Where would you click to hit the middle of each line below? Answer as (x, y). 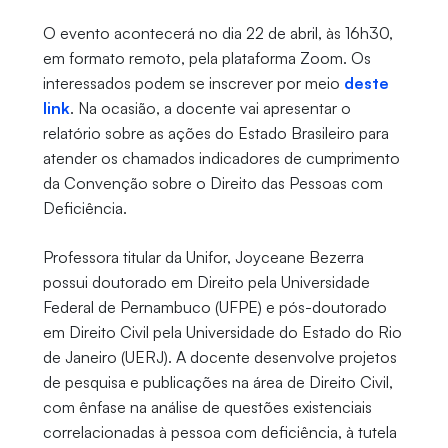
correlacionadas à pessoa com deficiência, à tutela (219, 432)
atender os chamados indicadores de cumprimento (221, 158)
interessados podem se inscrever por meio (193, 83)
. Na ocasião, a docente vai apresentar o (210, 108)
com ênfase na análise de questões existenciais (207, 407)
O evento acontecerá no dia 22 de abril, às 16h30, (217, 33)
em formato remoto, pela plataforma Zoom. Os (206, 58)
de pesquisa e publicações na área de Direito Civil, (217, 382)
